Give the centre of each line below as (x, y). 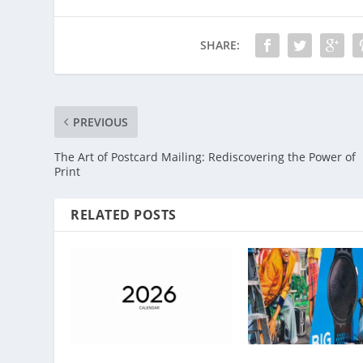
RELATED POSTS (124, 214)
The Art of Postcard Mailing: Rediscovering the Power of (205, 156)
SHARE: (220, 45)
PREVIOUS (101, 122)
